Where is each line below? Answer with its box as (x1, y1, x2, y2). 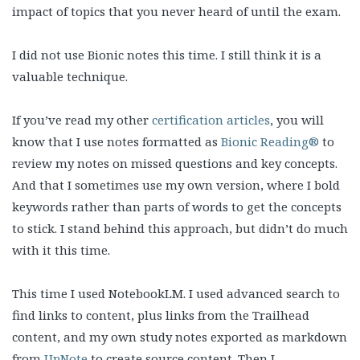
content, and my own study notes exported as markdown (12, 328, 347, 345)
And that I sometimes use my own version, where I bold (12, 176, 340, 193)
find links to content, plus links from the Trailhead (12, 306, 309, 323)
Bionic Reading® (221, 133, 319, 149)
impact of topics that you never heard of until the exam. (12, 2, 341, 19)
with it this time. (12, 241, 110, 258)
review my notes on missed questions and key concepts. (12, 154, 337, 171)
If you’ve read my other (12, 111, 152, 128)
